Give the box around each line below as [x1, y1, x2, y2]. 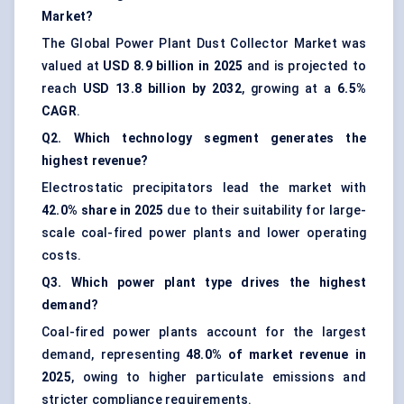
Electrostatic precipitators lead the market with [41, 180, 366, 196]
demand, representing [41, 347, 187, 363]
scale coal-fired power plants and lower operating [41, 225, 366, 241]
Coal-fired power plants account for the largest [41, 325, 366, 340]
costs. [41, 248, 82, 263]
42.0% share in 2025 [41, 203, 164, 218]
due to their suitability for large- [163, 203, 366, 218]
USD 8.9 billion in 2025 [103, 59, 243, 74]
